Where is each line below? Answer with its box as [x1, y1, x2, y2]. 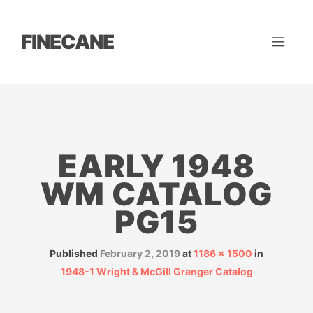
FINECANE [21, 30, 114, 54]
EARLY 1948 [58, 147, 255, 185]
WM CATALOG [40, 175, 273, 213]
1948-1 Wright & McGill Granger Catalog [60, 265, 253, 277]
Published [50, 247, 100, 259]
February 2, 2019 [100, 247, 180, 259]
